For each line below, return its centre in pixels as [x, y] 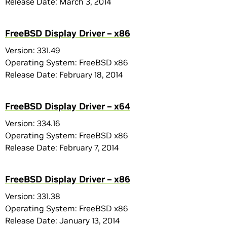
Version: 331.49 [33, 50]
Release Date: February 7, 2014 [62, 147]
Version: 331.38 [33, 196]
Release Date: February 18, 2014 [64, 74]
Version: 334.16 [33, 123]
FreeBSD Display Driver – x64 [68, 106]
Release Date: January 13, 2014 [62, 220]
